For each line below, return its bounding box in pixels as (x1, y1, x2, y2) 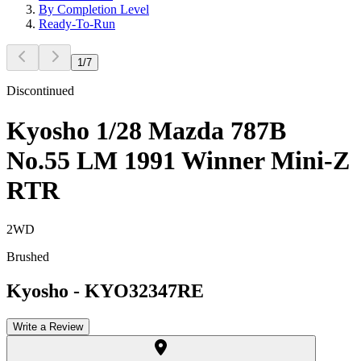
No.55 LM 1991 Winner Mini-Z (6, 145, 350, 175)
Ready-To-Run (39, 17, 115, 31)
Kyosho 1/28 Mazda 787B (6, 115, 286, 145)
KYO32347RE (85, 280, 204, 301)
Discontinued (6, 84, 74, 98)
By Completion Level (39, 2, 149, 17)
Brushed (6, 249, 49, 263)
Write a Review (13, 320, 83, 333)
